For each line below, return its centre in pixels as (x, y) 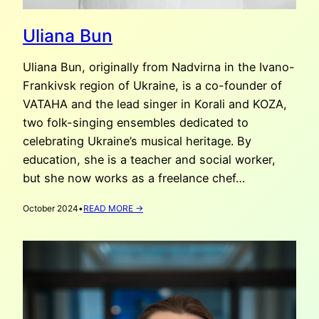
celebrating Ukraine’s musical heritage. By (137, 141)
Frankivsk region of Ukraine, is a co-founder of (152, 85)
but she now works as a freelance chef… (134, 178)
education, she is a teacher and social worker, (149, 159)
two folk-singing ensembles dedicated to (136, 122)
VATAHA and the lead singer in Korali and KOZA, (155, 104)
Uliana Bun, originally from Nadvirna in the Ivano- (159, 67)
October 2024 (51, 208)
